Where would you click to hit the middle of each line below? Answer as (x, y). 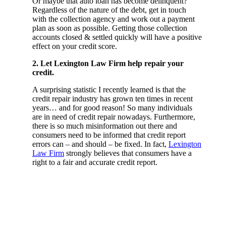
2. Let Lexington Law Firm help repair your (108, 63)
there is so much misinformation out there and (105, 126)
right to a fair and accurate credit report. (95, 162)
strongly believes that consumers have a (128, 153)
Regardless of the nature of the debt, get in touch (109, 10)
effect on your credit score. (75, 46)
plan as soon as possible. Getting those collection (110, 28)
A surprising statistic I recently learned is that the (109, 89)
